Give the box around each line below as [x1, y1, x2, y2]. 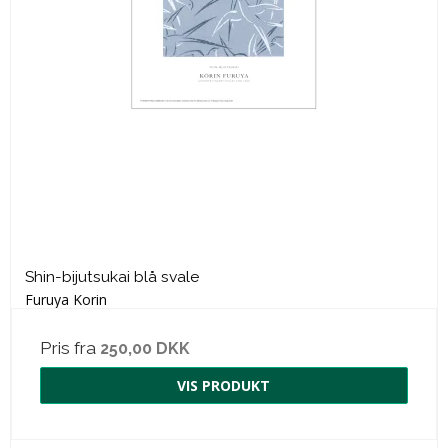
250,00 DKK [100, 339, 190, 359]
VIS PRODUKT [177, 376, 270, 396]
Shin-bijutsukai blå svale [25, 267, 199, 287]
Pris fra [40, 338, 100, 359]
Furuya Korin [25, 290, 107, 310]
